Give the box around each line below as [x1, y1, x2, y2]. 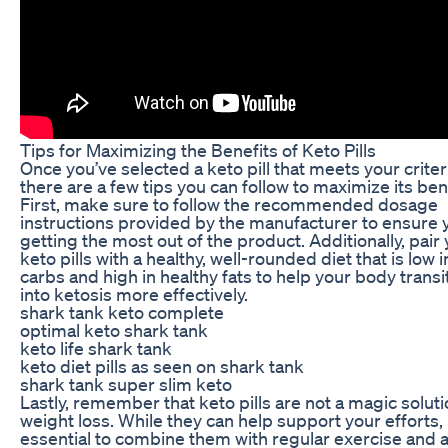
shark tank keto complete [20, 300, 224, 323]
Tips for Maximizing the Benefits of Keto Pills [20, 138, 376, 161]
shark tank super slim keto [20, 372, 232, 395]
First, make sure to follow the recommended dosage [20, 192, 438, 215]
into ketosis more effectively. [20, 282, 248, 305]
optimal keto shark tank [20, 318, 208, 341]
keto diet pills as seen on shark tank [20, 354, 304, 377]
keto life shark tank [20, 336, 172, 359]
